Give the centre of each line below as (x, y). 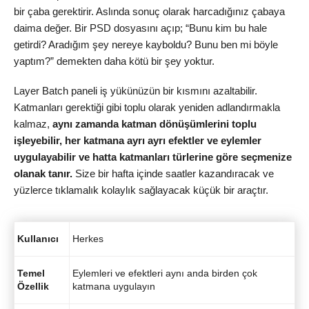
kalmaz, (33, 123)
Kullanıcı (38, 239)
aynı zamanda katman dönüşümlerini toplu (154, 123)
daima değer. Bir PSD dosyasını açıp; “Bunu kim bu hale (140, 28)
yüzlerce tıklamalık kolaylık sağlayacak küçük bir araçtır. (141, 190)
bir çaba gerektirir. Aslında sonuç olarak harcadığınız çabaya (149, 12)
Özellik (33, 287)
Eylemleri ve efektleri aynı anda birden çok (165, 273)
